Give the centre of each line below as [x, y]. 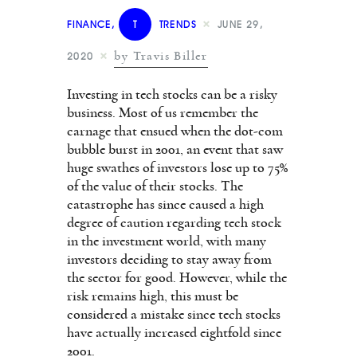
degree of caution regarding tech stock [174, 224]
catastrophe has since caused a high [165, 205]
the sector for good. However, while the [177, 279]
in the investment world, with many [167, 242]
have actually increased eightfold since [174, 333]
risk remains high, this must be [153, 297]
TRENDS [178, 24]
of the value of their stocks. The [155, 187]
